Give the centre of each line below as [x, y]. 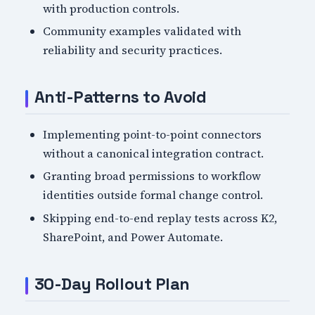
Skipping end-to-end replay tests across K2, [160, 218]
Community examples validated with [142, 31]
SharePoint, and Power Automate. [133, 237]
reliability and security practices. [133, 50]
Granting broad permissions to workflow [152, 176]
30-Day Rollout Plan [112, 284]
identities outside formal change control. [153, 195]
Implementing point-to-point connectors [153, 134]
